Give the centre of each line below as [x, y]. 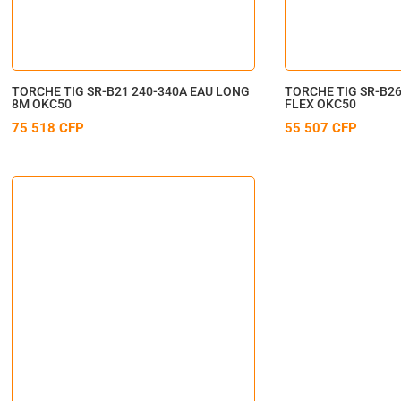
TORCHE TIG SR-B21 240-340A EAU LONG [131, 91]
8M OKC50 [42, 103]
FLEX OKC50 [321, 103]
